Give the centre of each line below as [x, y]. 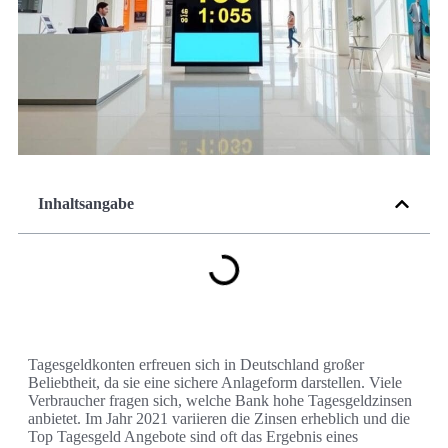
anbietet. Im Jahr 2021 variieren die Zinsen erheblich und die [219, 419]
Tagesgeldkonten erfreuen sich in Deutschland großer [196, 365]
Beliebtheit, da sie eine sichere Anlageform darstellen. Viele [215, 383]
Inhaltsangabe [86, 204]
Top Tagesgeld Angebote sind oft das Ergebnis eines [193, 437]
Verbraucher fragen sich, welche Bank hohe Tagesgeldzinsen [220, 401]
